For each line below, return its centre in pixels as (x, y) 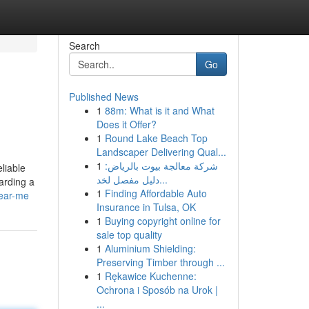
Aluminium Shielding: (150, 248)
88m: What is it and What (159, 110)
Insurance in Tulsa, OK (146, 207)
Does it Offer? (126, 124)
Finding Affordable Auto (156, 193)
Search (84, 46)
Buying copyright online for (162, 221)
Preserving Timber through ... (160, 262)
